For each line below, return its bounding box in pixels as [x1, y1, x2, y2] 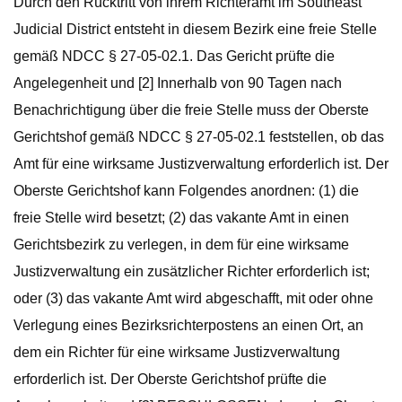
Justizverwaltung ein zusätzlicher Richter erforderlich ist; [13, 264, 370, 279]
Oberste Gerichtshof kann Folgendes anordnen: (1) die [13, 183, 359, 198]
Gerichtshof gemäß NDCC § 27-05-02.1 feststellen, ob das [13, 129, 384, 144]
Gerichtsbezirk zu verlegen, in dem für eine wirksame [13, 237, 349, 252]
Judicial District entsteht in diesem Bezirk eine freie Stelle [13, 22, 377, 37]
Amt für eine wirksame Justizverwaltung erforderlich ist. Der [13, 156, 389, 171]
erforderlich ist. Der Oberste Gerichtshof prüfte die [13, 371, 327, 387]
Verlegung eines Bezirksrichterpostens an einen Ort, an [13, 318, 363, 333]
